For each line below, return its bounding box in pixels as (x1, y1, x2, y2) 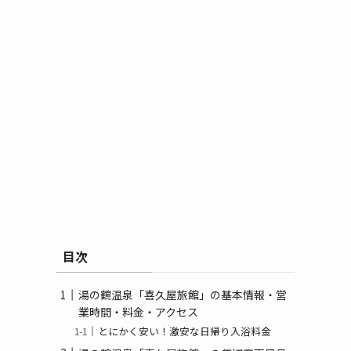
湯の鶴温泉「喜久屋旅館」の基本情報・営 (78, 287, 287, 303)
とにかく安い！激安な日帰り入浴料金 (98, 323, 272, 338)
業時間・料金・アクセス (78, 304, 198, 320)
